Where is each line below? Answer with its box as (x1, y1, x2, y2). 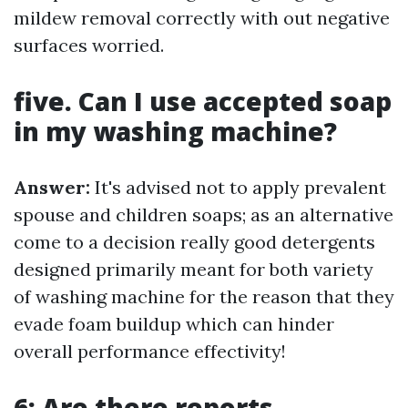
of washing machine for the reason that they (14, 285, 394, 308)
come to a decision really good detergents (14, 230, 375, 253)
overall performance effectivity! (14, 340, 286, 362)
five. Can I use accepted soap (14, 84, 392, 118)
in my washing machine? (14, 114, 337, 148)
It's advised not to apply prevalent (90, 176, 386, 199)
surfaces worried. (14, 34, 164, 56)
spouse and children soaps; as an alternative (14, 203, 393, 226)
